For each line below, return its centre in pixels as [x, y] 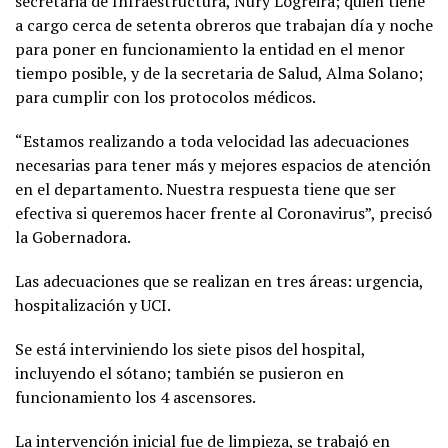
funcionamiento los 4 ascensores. [135, 396]
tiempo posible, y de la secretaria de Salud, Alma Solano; [219, 72]
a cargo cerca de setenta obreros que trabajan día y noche [224, 24]
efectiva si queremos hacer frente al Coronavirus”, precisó [223, 212]
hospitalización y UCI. [93, 304]
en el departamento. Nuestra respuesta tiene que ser [205, 188]
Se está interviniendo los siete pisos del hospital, [190, 348]
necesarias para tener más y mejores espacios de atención [223, 164]
